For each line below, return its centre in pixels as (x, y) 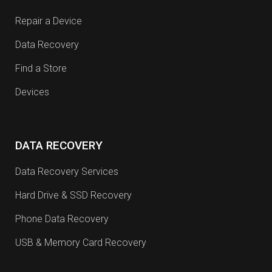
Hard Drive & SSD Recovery (73, 195)
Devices (32, 92)
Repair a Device (49, 21)
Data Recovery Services (67, 172)
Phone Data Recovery (62, 219)
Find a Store (41, 68)
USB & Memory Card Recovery (81, 243)
